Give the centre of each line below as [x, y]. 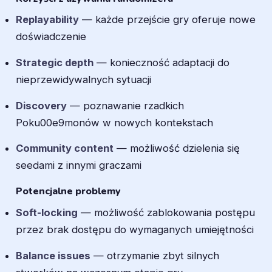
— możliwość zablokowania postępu [166, 212]
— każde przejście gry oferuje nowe [167, 19]
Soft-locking [47, 212]
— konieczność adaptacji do [161, 62]
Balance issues [53, 255]
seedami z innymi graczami [79, 165]
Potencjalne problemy [68, 192]
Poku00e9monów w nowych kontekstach [114, 122]
